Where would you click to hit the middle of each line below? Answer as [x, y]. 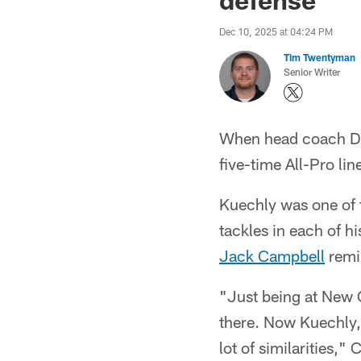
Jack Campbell [272, 255]
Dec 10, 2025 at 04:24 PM [276, 31]
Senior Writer [312, 72]
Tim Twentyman [320, 57]
